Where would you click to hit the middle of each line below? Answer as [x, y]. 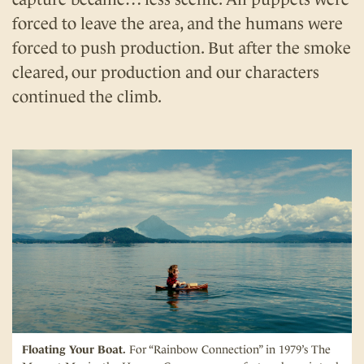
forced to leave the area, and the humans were [178, 24]
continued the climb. [87, 97]
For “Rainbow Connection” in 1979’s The [228, 350]
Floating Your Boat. [74, 350]
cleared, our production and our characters [166, 73]
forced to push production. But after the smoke [182, 48]
